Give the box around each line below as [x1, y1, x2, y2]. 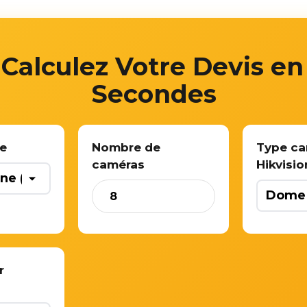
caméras [92, 156, 145, 171]
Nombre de [92, 139, 160, 154]
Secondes [90, 78, 217, 109]
